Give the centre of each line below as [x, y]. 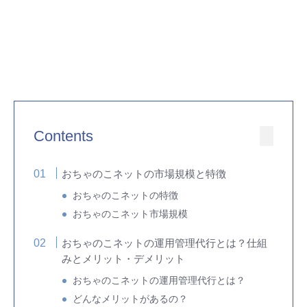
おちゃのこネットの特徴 [126, 195]
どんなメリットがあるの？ [131, 299]
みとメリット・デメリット [124, 258]
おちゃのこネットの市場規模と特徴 [144, 173]
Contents [63, 136]
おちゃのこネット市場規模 [131, 214]
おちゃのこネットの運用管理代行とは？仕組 [165, 243]
